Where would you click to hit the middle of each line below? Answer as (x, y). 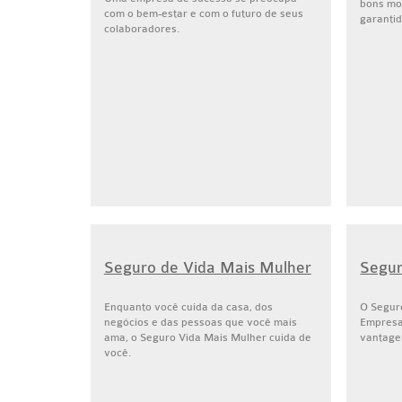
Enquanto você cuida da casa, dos (188, 307)
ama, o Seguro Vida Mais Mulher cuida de (207, 337)
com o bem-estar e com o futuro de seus (203, 13)
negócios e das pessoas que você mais (200, 322)
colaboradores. (141, 29)
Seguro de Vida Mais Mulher (207, 268)
